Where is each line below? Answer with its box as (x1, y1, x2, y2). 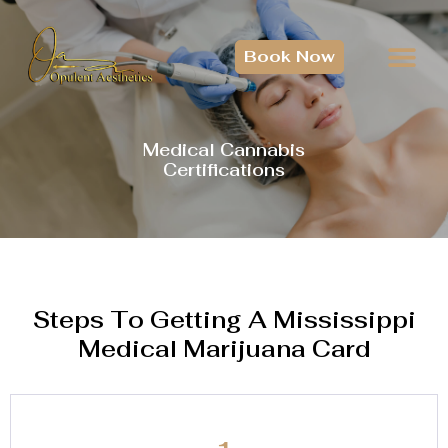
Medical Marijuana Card (77, 334, 371, 365)
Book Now (244, 45, 335, 67)
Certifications (163, 159, 285, 182)
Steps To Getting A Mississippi (32, 305, 416, 336)
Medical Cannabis (143, 139, 305, 162)
